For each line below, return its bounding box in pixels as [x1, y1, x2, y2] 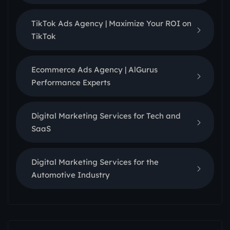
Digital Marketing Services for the [31, 157, 159, 167]
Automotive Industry [31, 170, 110, 180]
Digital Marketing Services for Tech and [31, 111, 181, 121]
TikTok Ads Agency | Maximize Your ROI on [31, 18, 191, 29]
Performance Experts [31, 78, 110, 88]
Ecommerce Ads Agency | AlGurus [31, 65, 158, 75]
